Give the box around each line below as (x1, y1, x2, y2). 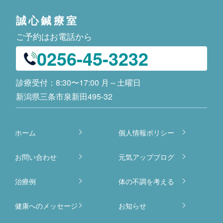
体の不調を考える (118, 176, 174, 187)
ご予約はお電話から (16, 29, 92, 42)
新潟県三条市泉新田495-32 (16, 91, 112, 102)
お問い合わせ (14, 152, 57, 162)
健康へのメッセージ (14, 201, 78, 211)
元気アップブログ (118, 152, 174, 162)
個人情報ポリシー (118, 127, 174, 138)
